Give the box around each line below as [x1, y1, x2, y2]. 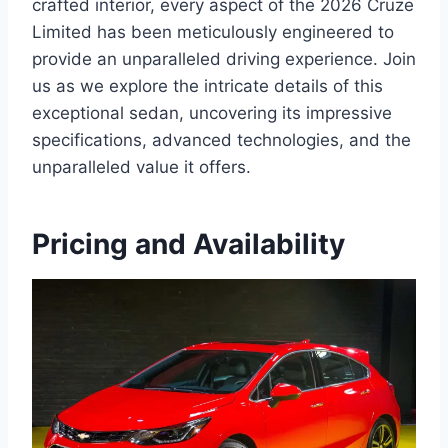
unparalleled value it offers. [32, 157, 251, 178]
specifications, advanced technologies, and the [32, 130, 411, 151]
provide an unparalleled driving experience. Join [32, 49, 416, 70]
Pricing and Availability [32, 227, 345, 262]
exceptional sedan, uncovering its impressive [32, 103, 392, 124]
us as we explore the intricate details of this [32, 76, 383, 97]
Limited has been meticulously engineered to [32, 22, 394, 43]
